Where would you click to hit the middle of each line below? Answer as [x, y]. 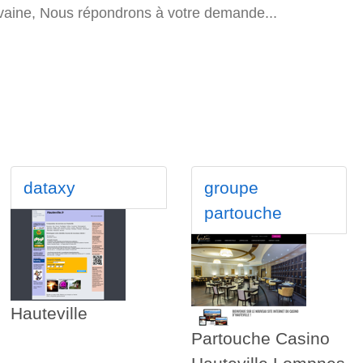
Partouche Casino [260, 339]
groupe [231, 188]
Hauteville [49, 314]
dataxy [50, 188]
